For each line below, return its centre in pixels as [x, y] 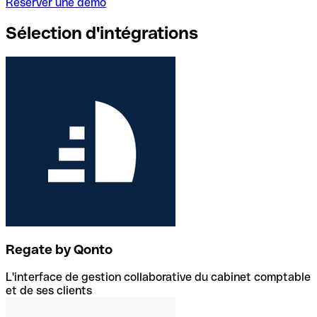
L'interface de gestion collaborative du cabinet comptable [158, 277]
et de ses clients [49, 290]
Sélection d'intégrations [102, 33]
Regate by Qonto [59, 250]
